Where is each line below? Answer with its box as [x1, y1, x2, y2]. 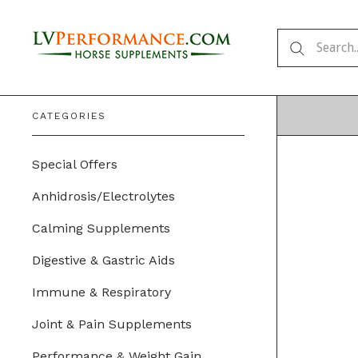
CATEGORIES [32, 109, 106, 121]
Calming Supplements [32, 221, 170, 236]
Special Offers [32, 157, 117, 172]
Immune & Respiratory [32, 284, 171, 300]
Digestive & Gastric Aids [32, 253, 175, 268]
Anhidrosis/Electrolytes [32, 189, 175, 204]
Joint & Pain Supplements [32, 316, 192, 332]
